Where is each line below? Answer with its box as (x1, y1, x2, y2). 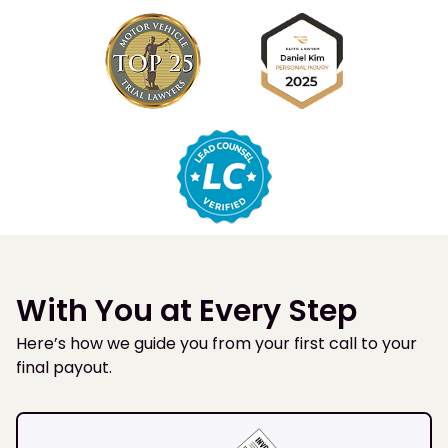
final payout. (16, 356, 112, 380)
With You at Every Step (16, 290, 357, 333)
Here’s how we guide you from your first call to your (16, 332, 417, 356)
